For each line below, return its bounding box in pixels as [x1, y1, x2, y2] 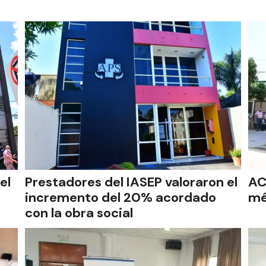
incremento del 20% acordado [24, 189, 216, 206]
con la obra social [24, 204, 133, 221]
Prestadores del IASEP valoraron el [24, 173, 237, 191]
